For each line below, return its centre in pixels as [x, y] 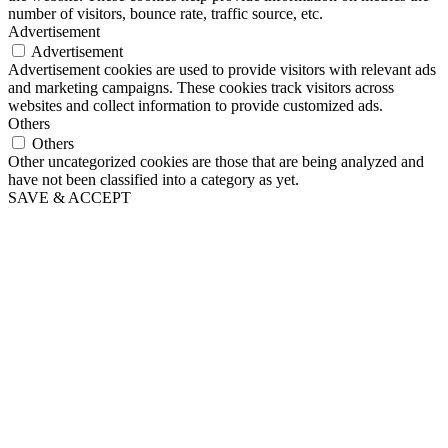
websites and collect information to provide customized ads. [195, 106]
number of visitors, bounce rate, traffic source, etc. [165, 14]
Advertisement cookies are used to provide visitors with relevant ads [222, 70]
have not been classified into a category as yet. [153, 180]
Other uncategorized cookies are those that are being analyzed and [216, 162]
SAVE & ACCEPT [69, 198]
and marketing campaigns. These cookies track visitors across [201, 88]
